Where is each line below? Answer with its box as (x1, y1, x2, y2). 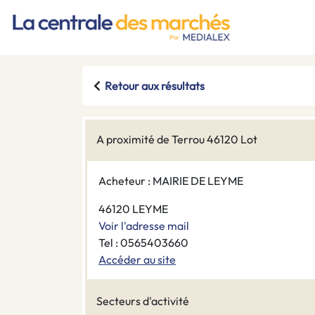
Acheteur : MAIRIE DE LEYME (98, 174, 243, 188)
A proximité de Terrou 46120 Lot (96, 132, 257, 147)
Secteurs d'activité (96, 294, 189, 309)
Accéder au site (98, 252, 176, 267)
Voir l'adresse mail (98, 219, 189, 233)
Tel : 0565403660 (98, 236, 188, 250)
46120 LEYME (98, 202, 168, 217)
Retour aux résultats (105, 79, 205, 94)
